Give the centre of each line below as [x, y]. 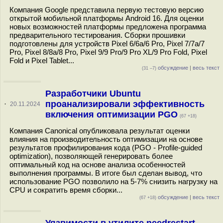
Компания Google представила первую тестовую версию [107, 10]
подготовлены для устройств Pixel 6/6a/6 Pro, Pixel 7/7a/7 [107, 44]
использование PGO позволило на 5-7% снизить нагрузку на [113, 181]
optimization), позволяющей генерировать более [91, 156]
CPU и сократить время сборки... [66, 190]
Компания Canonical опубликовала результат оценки [100, 131]
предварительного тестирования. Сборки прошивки [97, 35]
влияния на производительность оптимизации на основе [106, 139]
